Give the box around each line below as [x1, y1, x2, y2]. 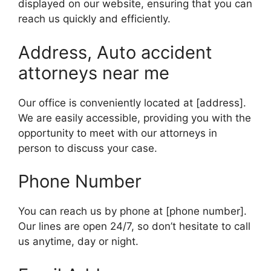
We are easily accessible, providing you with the [18, 111, 251, 124]
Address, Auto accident [18, 41, 212, 63]
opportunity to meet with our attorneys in [18, 126, 217, 139]
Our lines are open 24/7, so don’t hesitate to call [18, 220, 250, 233]
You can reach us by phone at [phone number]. [18, 205, 247, 218]
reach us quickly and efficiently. [18, 13, 171, 25]
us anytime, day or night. [18, 235, 139, 248]
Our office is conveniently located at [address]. [18, 96, 246, 109]
